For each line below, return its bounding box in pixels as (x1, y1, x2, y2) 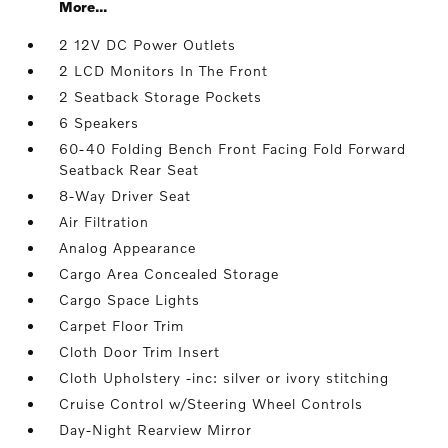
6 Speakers (59, 114, 140, 131)
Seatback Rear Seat (59, 161, 200, 178)
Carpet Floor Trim (59, 317, 185, 334)
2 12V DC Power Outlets (59, 36, 237, 53)
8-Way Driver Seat (59, 187, 192, 204)
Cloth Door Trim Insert (59, 343, 221, 360)
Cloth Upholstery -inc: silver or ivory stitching (59, 369, 390, 386)
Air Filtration (59, 213, 150, 230)
